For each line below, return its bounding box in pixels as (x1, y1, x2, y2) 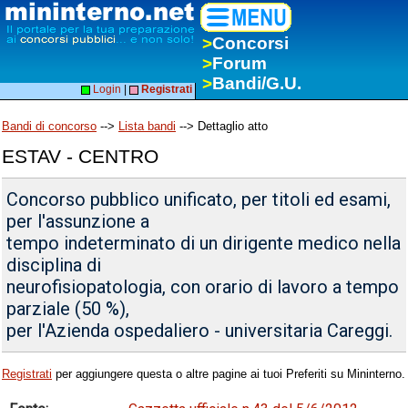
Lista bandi (118, 119, 176, 134)
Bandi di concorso (2, 119, 97, 134)
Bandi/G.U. (212, 74, 301, 93)
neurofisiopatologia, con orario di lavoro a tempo (6, 276, 400, 299)
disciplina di (6, 254, 102, 277)
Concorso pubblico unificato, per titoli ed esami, (6, 189, 392, 211)
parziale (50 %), (6, 298, 130, 321)
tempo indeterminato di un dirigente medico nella (6, 232, 402, 255)
